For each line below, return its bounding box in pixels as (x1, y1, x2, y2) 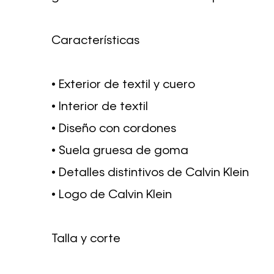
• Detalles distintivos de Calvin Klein (51, 167, 249, 179)
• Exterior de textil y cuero (51, 79, 195, 91)
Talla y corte (51, 233, 120, 245)
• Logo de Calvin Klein (51, 189, 172, 201)
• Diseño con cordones (51, 123, 176, 135)
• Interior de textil (51, 101, 148, 113)
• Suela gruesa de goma (51, 145, 188, 157)
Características (51, 35, 139, 47)
